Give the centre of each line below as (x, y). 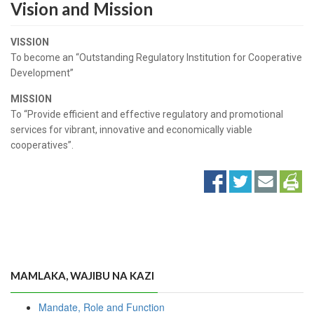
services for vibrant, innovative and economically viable (131, 130)
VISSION (30, 42)
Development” (42, 73)
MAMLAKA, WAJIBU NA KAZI (82, 275)
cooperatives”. (42, 145)
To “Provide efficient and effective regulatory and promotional (147, 114)
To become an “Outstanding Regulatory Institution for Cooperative (156, 57)
